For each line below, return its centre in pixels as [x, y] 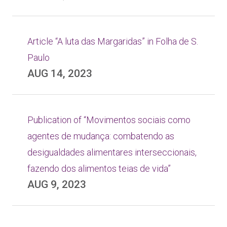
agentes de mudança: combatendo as [101, 136]
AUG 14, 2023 [60, 73]
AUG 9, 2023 [57, 184]
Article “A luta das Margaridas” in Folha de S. [113, 41]
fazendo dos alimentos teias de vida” [99, 168]
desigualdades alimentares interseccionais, [112, 152]
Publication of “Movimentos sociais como [109, 120]
